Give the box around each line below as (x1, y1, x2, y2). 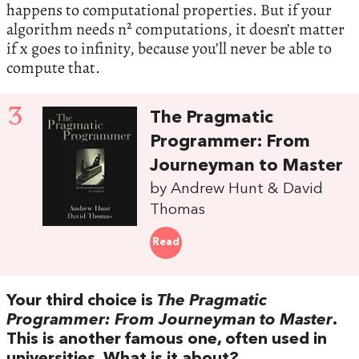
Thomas (150, 202, 206, 219)
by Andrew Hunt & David (150, 181, 324, 198)
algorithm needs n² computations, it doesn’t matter (6, 18, 345, 41)
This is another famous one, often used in (6, 331, 327, 348)
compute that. (6, 57, 100, 79)
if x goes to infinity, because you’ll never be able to (6, 38, 332, 60)
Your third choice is (6, 292, 157, 309)
